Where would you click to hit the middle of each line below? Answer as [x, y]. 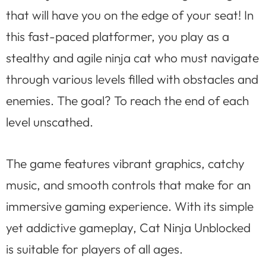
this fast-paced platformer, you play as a [118, 37]
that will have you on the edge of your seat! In [130, 15]
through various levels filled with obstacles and [132, 79]
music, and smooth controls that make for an [128, 184]
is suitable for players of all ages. [94, 248]
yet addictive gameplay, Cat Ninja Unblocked [128, 227]
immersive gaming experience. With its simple [130, 206]
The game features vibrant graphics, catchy [125, 163]
